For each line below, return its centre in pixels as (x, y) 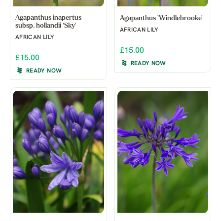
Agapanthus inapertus (48, 18)
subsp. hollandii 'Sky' (46, 26)
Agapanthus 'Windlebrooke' (161, 18)
